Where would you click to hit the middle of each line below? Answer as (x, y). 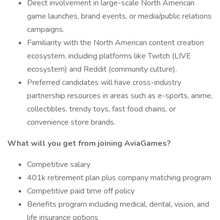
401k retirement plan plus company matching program (119, 178)
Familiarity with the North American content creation (115, 43)
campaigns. (46, 29)
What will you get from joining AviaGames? (89, 143)
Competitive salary (59, 165)
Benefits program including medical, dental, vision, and (118, 204)
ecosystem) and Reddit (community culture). (102, 69)
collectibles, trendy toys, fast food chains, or (101, 109)
